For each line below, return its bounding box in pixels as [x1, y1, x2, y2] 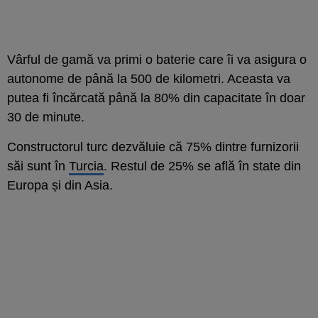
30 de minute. [7, 109, 84, 124]
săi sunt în [7, 158, 69, 173]
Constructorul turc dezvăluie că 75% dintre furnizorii [7, 139, 299, 154]
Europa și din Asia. [7, 177, 113, 192]
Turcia [69, 158, 104, 173]
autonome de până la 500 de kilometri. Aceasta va [7, 71, 290, 86]
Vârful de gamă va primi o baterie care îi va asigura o [7, 52, 307, 67]
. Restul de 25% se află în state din [104, 158, 301, 173]
